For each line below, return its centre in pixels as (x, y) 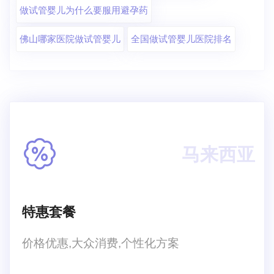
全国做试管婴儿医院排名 (181, 39)
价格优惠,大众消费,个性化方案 (101, 243)
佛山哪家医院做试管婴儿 (70, 39)
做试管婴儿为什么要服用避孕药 (84, 10)
